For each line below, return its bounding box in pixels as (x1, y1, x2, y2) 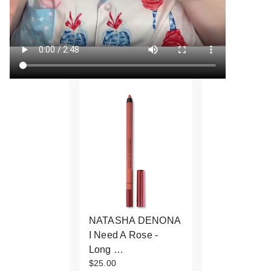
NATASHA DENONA (88, 215, 180, 226)
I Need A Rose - (88, 229, 158, 240)
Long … (88, 244, 123, 255)
